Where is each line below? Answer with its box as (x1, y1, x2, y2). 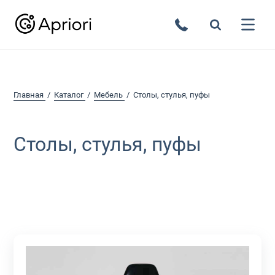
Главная (14, 90, 44, 99)
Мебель (94, 90, 123, 99)
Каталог (54, 90, 84, 99)
